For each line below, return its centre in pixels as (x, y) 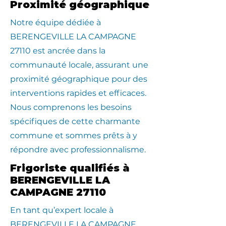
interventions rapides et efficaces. (78, 93)
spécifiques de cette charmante (75, 121)
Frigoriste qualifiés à (70, 168)
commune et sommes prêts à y (74, 135)
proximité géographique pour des (79, 79)
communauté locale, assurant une (79, 65)
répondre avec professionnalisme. (78, 150)
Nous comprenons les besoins (71, 107)
